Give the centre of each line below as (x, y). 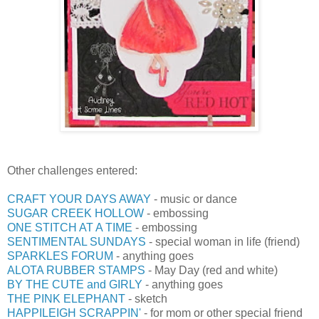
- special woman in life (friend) (223, 241)
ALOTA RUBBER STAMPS (76, 270)
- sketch (146, 298)
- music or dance (194, 199)
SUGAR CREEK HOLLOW (75, 213)
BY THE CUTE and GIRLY (75, 284)
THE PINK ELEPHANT (66, 298)
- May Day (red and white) (211, 270)
